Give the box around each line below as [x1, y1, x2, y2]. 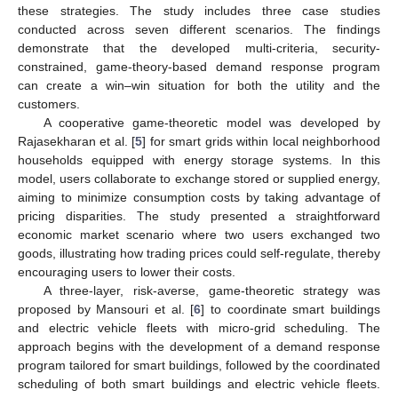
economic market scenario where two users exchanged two [18, 227, 380, 242]
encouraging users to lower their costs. [18, 264, 235, 279]
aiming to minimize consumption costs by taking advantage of [18, 189, 380, 204]
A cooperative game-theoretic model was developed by [43, 115, 380, 130]
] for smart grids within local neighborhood [142, 133, 381, 148]
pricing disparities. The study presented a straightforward [18, 208, 380, 223]
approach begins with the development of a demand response [18, 338, 380, 354]
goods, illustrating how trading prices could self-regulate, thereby [18, 245, 380, 260]
